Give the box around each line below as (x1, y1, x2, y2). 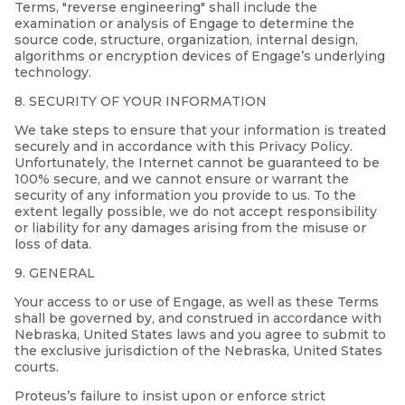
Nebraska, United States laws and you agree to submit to (14, 326, 386, 344)
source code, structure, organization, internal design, (14, 32, 358, 49)
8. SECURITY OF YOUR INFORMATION (14, 93, 267, 110)
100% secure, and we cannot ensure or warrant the (14, 171, 349, 188)
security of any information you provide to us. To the (14, 187, 356, 204)
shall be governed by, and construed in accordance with (14, 310, 381, 327)
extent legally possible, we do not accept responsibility (14, 203, 377, 221)
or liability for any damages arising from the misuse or (14, 220, 366, 237)
